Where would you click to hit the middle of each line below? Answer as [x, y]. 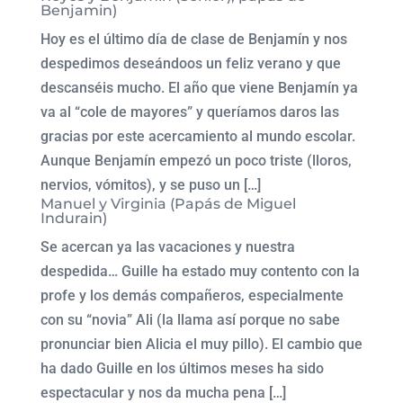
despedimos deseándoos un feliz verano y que [190, 63]
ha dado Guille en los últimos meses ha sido [182, 368]
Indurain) [73, 218]
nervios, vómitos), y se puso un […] [150, 185]
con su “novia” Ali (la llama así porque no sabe [190, 320]
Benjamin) [78, 10]
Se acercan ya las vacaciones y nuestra [167, 247]
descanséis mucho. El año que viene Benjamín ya [199, 88]
